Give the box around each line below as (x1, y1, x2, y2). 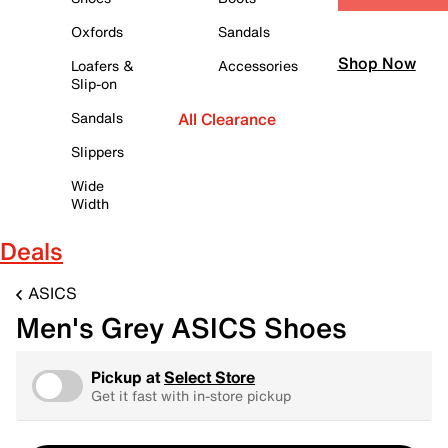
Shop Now (337, 51, 416, 76)
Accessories (217, 55, 298, 76)
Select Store (164, 365, 255, 389)
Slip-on (70, 73, 117, 94)
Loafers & (70, 55, 134, 76)
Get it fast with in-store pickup (91, 385, 291, 406)
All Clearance (177, 107, 276, 131)
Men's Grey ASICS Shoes (16, 307, 347, 348)
